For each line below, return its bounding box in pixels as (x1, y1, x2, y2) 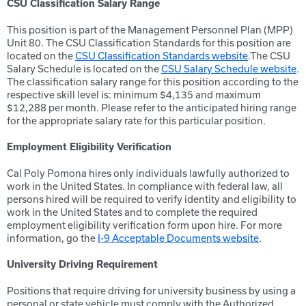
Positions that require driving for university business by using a (7, 285, 296, 296)
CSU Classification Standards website (75, 50, 248, 61)
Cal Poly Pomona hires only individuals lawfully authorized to (7, 167, 290, 179)
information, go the (7, 232, 98, 244)
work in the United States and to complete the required (7, 206, 258, 218)
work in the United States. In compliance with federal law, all (7, 180, 283, 192)
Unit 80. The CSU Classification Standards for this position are (7, 37, 291, 48)
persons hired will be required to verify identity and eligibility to (7, 193, 296, 205)
